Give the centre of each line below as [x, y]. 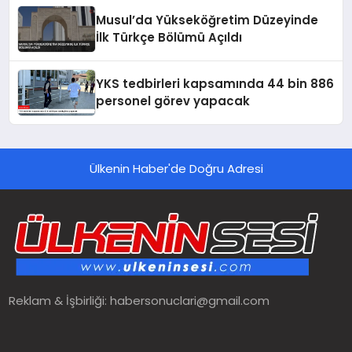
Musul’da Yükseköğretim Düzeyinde [207, 20]
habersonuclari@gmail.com [190, 301]
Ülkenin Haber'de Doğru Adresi [176, 169]
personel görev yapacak [173, 101]
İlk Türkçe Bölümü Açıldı [169, 38]
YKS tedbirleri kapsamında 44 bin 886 [215, 84]
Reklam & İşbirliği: [60, 301]
